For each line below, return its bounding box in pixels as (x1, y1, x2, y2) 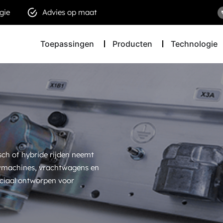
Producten (112, 39, 152, 49)
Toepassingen (40, 39, 94, 49)
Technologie (171, 39, 218, 49)
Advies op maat (42, 7, 97, 17)
